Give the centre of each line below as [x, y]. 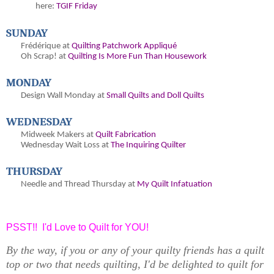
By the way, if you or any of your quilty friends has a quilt [135, 250]
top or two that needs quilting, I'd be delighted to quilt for [135, 264]
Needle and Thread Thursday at [79, 185]
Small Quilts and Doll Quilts [155, 96]
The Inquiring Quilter [148, 146]
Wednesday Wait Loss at [66, 146]
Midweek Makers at [58, 135]
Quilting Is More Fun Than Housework [137, 57]
